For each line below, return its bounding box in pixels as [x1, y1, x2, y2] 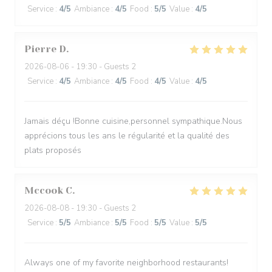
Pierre [24, 43, 56, 55]
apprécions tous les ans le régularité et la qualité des [24, 130, 229, 141]
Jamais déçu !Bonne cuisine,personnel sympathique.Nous [24, 115, 242, 127]
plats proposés [24, 144, 81, 156]
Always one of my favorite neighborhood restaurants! [24, 257, 228, 268]
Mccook [24, 185, 63, 196]
